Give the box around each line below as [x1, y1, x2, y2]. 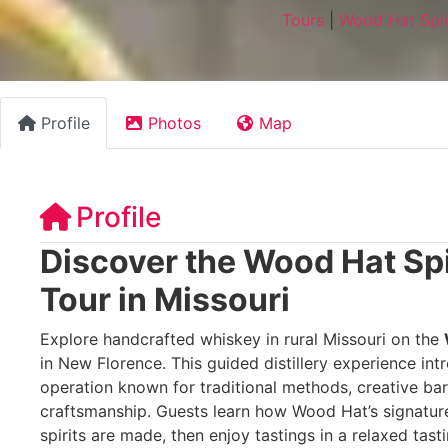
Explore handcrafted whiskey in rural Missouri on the [40, 328, 444, 349]
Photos [148, 112, 201, 133]
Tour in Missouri [40, 279, 290, 319]
